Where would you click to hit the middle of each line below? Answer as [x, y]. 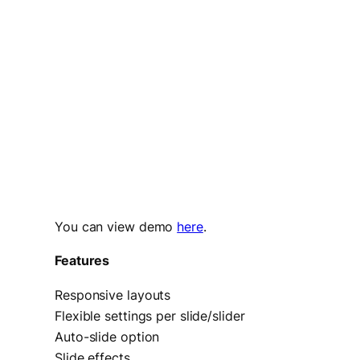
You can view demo [116, 227]
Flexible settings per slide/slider [150, 315]
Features [82, 261]
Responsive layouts [113, 295]
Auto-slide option [107, 336]
